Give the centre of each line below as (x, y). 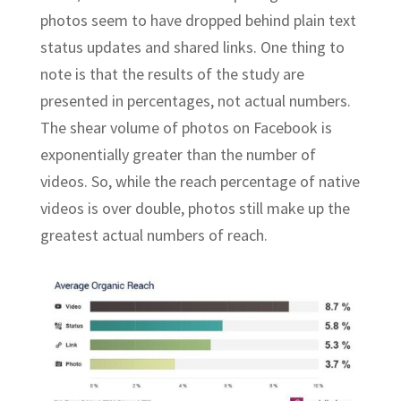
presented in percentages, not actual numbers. (195, 101)
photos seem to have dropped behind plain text (198, 21)
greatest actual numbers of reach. (154, 235)
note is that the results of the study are (172, 74)
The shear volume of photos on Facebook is (186, 128)
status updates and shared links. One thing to (192, 47)
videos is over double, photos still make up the (195, 209)
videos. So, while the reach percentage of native (200, 182)
